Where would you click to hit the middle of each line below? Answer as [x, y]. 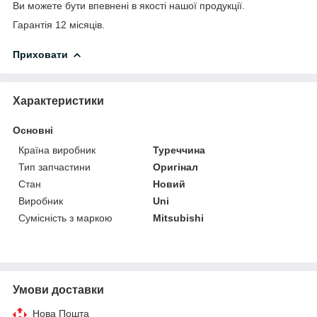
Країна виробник [57, 150]
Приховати [40, 54]
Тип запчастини [54, 167]
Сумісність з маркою [65, 218]
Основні [33, 130]
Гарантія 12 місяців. [59, 24]
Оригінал [176, 167]
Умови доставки [58, 289]
